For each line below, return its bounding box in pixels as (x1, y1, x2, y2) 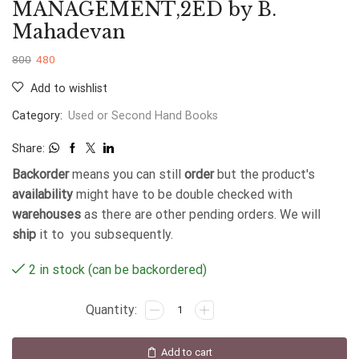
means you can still (69, 166, 184, 182)
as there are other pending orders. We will (81, 206, 321, 222)
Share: (12, 141, 45, 155)
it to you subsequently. (36, 226, 173, 242)
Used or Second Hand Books (68, 108, 218, 123)
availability (12, 186, 73, 202)
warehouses (12, 206, 81, 222)
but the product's (214, 166, 315, 182)
